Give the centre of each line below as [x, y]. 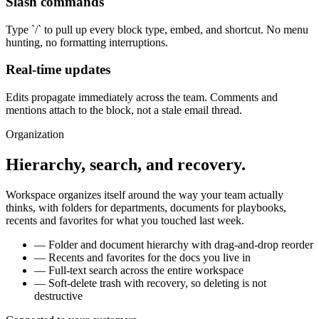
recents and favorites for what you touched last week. [125, 220]
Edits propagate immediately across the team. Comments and [142, 97]
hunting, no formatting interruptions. [87, 42]
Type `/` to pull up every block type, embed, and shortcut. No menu [157, 29]
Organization [35, 134]
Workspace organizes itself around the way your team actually [145, 194]
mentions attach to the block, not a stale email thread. [124, 110]
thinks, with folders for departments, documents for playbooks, [146, 207]
